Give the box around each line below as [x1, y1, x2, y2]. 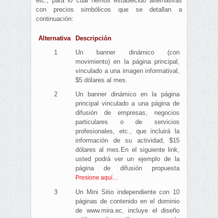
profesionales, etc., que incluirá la [75, 127, 180, 135]
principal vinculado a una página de [75, 100, 180, 108]
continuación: [36, 15, 73, 23]
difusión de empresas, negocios [75, 109, 180, 117]
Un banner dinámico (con [75, 49, 180, 56]
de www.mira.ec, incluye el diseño [75, 207, 180, 215]
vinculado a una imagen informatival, [75, 67, 180, 75]
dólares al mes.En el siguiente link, [75, 146, 180, 154]
